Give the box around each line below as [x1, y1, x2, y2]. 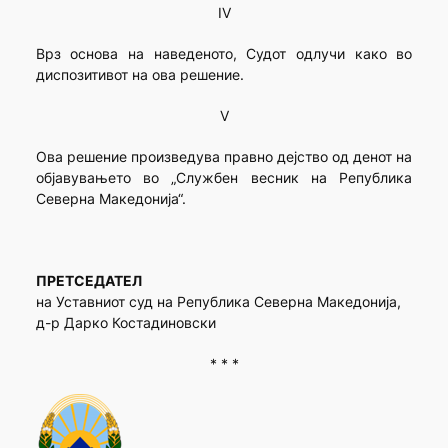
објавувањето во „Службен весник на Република [35, 169, 413, 187]
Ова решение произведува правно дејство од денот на [35, 148, 413, 166]
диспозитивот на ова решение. [35, 66, 244, 84]
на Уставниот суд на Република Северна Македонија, [35, 293, 401, 311]
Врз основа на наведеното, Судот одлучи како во [35, 45, 413, 63]
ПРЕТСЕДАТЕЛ [35, 272, 142, 290]
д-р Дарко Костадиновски [35, 314, 216, 332]
